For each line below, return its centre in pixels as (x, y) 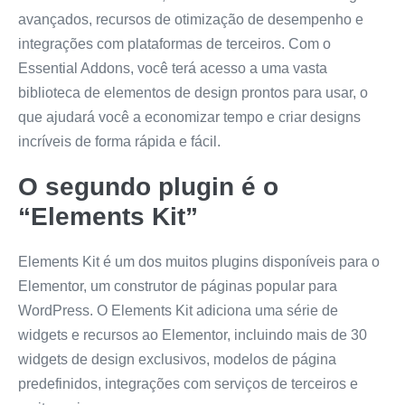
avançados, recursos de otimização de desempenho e (191, 19)
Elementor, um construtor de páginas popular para (178, 286)
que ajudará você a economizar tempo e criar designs (189, 117)
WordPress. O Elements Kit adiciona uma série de (178, 310)
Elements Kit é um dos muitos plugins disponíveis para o (199, 261)
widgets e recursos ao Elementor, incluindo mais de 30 (193, 334)
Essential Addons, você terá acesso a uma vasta (173, 68)
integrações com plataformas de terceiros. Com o (174, 43)
